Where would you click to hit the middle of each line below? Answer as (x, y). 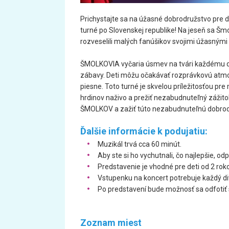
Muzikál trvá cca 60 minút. (140, 144)
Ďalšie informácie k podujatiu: (144, 131)
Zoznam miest (112, 223)
